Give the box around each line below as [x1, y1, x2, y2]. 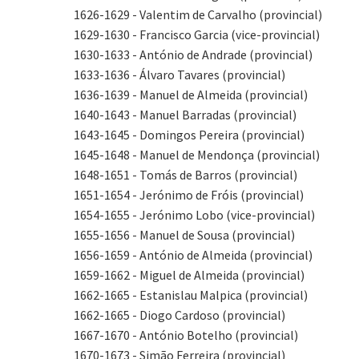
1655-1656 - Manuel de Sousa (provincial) [74, 227, 295, 243]
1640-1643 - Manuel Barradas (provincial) [74, 107, 296, 123]
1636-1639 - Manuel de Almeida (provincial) [74, 87, 308, 103]
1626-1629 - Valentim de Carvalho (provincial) [74, 6, 322, 22]
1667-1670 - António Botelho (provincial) [74, 327, 298, 343]
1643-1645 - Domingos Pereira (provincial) [74, 127, 305, 143]
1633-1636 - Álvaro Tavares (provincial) [74, 67, 285, 83]
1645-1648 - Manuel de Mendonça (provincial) [74, 147, 320, 163]
